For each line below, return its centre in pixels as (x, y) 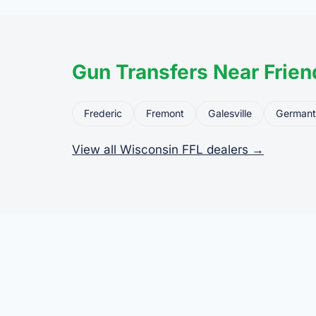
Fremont (165, 113)
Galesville (230, 113)
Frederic (103, 113)
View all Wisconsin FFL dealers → (168, 149)
